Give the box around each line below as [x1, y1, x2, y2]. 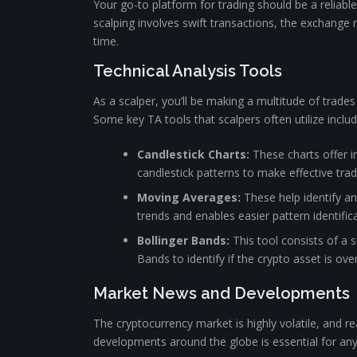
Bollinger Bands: [137, 233, 229, 248]
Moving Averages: [137, 190, 241, 205]
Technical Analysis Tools [93, 61, 282, 80]
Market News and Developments [93, 284, 350, 303]
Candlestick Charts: [137, 147, 249, 162]
